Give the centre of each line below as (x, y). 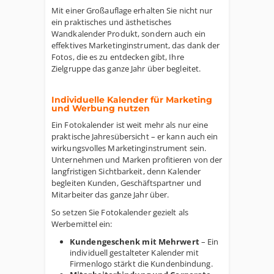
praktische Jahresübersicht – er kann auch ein (135, 136)
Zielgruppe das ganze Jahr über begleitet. (126, 68)
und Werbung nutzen (101, 108)
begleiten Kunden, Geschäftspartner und (126, 183)
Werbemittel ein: (82, 224)
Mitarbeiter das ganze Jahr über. (110, 194)
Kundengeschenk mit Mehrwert (135, 242)
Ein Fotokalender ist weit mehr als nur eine (130, 125)
